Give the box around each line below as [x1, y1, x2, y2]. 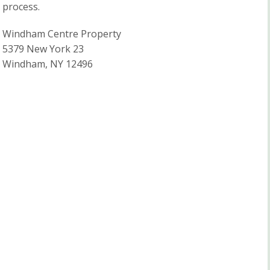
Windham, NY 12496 [2, 57, 93, 71]
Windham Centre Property [2, 27, 121, 41]
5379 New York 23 [2, 42, 84, 56]
